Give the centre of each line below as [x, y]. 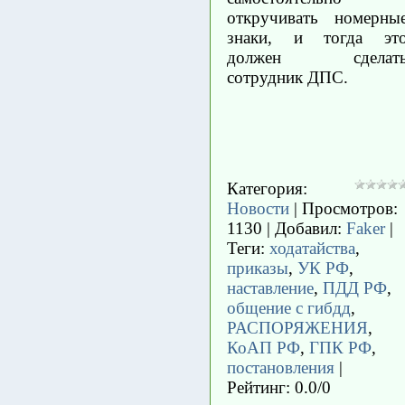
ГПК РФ [340, 348]
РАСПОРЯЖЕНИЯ [297, 328]
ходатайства [312, 248]
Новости [258, 208]
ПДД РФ [355, 288]
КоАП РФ [264, 348]
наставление [270, 288]
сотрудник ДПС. [287, 77]
